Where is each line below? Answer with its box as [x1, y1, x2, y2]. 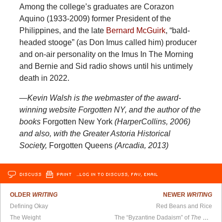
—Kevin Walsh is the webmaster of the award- [19, 93, 181, 102]
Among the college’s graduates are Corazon [19, 2, 174, 11]
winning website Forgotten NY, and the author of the [19, 105, 201, 114]
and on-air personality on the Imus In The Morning [19, 50, 193, 58]
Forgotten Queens [49, 141, 112, 150]
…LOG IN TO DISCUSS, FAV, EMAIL [76, 170, 158, 177]
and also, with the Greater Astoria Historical [19, 129, 170, 138]
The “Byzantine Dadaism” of [114, 214, 191, 221]
